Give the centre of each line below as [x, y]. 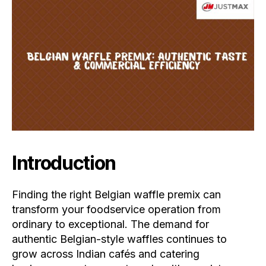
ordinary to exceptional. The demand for [110, 224]
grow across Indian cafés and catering [106, 254]
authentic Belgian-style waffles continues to [119, 239]
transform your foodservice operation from [116, 210]
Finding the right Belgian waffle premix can [116, 195]
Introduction [64, 163]
